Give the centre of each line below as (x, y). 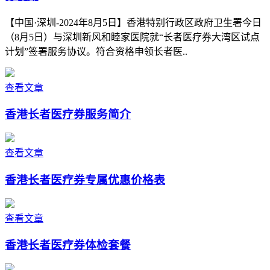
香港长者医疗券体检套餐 (68, 245)
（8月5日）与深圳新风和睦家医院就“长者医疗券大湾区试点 (132, 37)
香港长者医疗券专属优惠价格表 (85, 180)
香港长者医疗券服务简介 (68, 115)
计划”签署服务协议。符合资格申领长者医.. (96, 51)
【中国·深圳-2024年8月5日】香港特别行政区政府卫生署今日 (133, 22)
